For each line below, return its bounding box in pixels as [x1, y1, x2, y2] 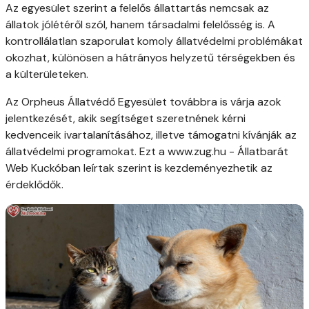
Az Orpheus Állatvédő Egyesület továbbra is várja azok [6, 94, 281, 109]
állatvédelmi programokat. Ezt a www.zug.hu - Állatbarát [6, 143, 288, 159]
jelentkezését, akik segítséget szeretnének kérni [6, 110, 246, 126]
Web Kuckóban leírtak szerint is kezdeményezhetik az [6, 160, 272, 175]
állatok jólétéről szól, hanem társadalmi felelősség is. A [6, 17, 275, 32]
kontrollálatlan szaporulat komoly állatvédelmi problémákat [6, 33, 303, 48]
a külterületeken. [6, 66, 88, 81]
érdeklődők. [6, 177, 63, 192]
